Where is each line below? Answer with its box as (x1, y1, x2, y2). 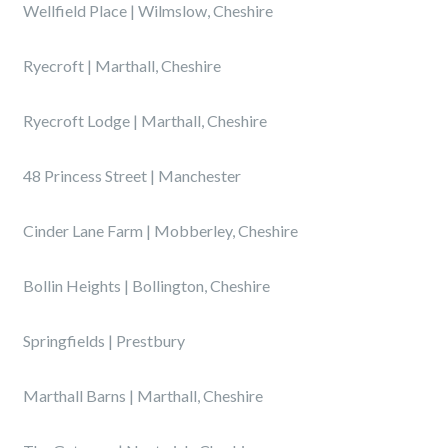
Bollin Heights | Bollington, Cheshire (23, 276, 270, 295)
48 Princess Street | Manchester (23, 166, 241, 185)
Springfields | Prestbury (23, 331, 185, 350)
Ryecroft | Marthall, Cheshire (23, 56, 221, 75)
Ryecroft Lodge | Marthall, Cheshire (23, 111, 267, 130)
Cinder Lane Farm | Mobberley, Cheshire (23, 221, 298, 240)
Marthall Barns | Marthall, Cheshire (23, 386, 263, 405)
